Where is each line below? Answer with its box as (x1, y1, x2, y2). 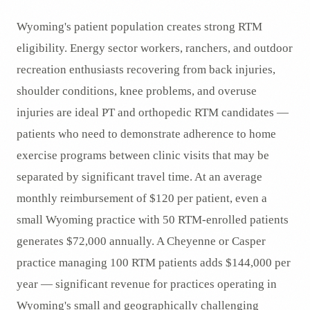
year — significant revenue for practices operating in (17, 277, 277, 291)
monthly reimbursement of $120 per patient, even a (17, 192, 267, 205)
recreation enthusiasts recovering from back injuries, (17, 63, 275, 76)
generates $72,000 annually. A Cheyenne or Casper (17, 235, 266, 248)
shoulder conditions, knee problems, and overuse (17, 84, 257, 98)
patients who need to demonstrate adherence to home (17, 127, 276, 140)
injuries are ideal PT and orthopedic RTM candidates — (17, 106, 289, 119)
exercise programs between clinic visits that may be (17, 149, 269, 162)
